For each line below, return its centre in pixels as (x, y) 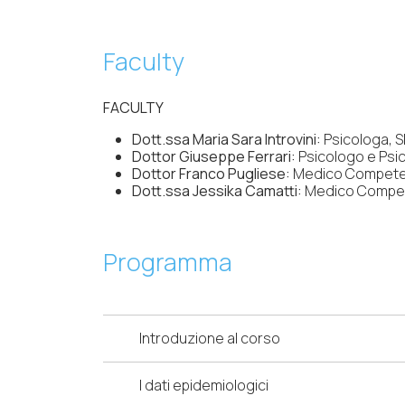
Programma (168, 262)
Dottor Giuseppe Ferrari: (215, 157)
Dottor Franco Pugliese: (211, 174)
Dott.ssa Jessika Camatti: (217, 191)
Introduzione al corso (210, 339)
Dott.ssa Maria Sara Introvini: (226, 140)
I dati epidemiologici (204, 386)
